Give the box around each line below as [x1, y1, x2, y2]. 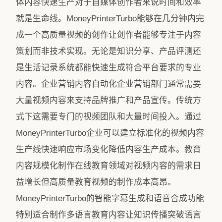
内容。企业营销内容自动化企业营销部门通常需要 [16, 79, 201, 89]
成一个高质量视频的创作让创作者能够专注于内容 [16, 30, 201, 40]
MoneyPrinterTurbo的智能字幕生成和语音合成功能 [16, 194, 204, 203]
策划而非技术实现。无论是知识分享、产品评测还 [16, 47, 201, 56]
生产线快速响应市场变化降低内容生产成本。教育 [16, 145, 201, 154]
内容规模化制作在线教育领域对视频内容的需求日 [16, 161, 201, 170]
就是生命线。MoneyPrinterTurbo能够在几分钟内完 [16, 14, 204, 23]
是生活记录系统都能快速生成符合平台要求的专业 [16, 63, 201, 72]
